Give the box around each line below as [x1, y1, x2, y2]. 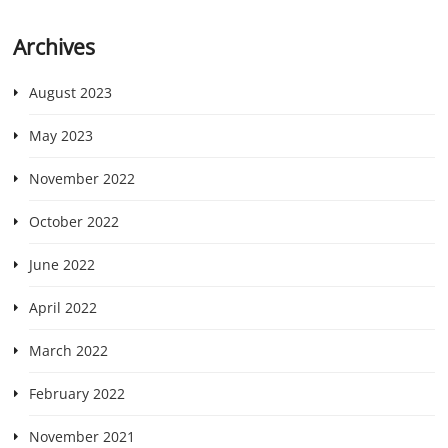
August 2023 [28, 82, 112, 102]
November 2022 [28, 168, 135, 188]
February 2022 [28, 383, 125, 403]
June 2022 [28, 254, 95, 274]
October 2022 [28, 211, 119, 231]
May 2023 [28, 125, 93, 145]
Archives [13, 32, 96, 61]
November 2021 [28, 426, 135, 446]
